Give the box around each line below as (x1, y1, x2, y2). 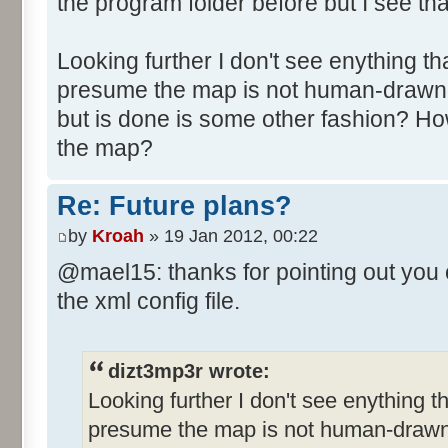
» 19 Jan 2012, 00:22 (144, 225, 318, 246)
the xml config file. (57, 287, 240, 314)
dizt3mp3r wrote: (108, 359, 270, 382)
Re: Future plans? (57, 191, 292, 222)
